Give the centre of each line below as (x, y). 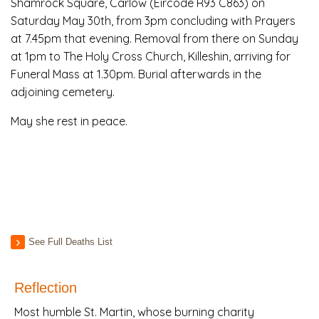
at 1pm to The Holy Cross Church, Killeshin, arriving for (151, 57)
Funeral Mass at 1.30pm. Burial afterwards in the (136, 74)
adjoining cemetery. (63, 92)
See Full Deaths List (70, 242)
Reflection (46, 288)
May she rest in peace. (69, 121)
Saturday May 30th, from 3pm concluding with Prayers (153, 21)
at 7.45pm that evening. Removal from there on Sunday (155, 39)
